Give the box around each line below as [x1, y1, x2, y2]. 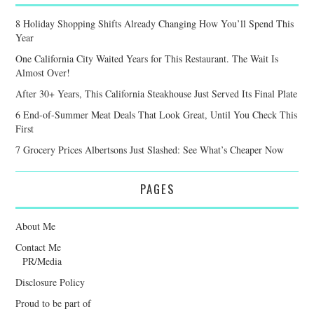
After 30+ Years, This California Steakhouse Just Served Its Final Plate [15, 86, 298, 100]
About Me [15, 219, 56, 233]
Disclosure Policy [15, 275, 86, 289]
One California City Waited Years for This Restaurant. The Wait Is [15, 51, 279, 65]
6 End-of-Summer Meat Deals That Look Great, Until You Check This [15, 107, 298, 121]
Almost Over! [15, 65, 71, 79]
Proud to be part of [15, 296, 92, 310]
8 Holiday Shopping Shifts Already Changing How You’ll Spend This [15, 16, 294, 30]
